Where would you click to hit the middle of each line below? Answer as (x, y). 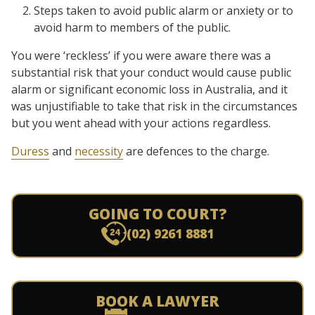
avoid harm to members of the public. (132, 27)
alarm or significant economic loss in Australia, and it (149, 89)
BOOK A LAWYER (157, 301)
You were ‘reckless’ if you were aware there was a (141, 56)
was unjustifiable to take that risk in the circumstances (154, 106)
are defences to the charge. (196, 151)
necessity (99, 151)
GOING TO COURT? (157, 214)
